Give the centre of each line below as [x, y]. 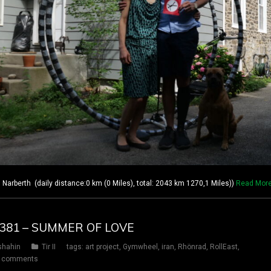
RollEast [224, 247]
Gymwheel [140, 247]
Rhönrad [192, 247]
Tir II [49, 247]
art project [102, 247]
